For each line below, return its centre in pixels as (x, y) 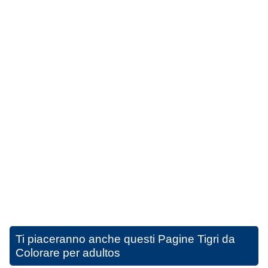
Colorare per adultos (68, 253)
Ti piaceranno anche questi (87, 239)
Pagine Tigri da (197, 239)
